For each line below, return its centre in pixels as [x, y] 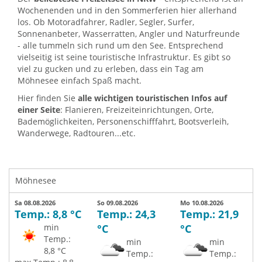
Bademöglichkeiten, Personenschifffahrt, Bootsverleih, [123, 121]
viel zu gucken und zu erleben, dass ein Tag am [111, 69]
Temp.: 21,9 [209, 214]
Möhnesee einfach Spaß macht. [80, 80]
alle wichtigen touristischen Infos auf [152, 98]
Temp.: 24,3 [127, 214]
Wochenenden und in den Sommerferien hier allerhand [127, 10]
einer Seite [39, 110]
